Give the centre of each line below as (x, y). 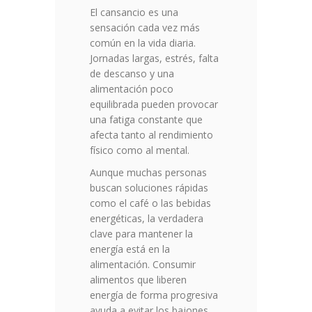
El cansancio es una (134, 13)
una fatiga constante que (146, 120)
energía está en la (130, 249)
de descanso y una (132, 74)
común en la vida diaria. (143, 43)
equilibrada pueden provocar (154, 104)
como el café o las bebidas (150, 203)
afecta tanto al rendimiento (151, 135)
